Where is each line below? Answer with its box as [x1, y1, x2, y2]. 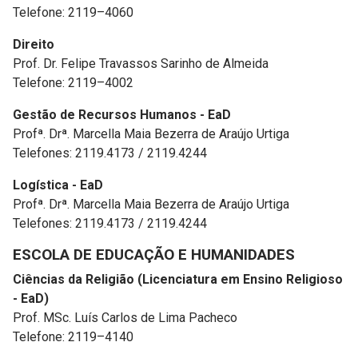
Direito [13, 37, 54, 52]
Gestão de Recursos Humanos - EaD [13, 107, 231, 122]
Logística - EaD [13, 177, 103, 193]
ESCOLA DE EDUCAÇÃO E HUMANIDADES [13, 245, 299, 264]
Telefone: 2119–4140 [13, 329, 133, 344]
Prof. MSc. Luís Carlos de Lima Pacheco [13, 310, 237, 325]
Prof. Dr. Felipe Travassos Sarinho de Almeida [13, 56, 268, 71]
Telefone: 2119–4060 [13, 5, 133, 20]
